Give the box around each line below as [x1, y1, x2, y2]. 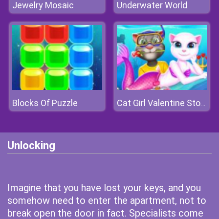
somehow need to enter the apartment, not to [7, 195, 206, 206]
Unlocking [7, 139, 55, 152]
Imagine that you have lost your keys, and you [7, 182, 201, 194]
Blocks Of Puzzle [12, 98, 78, 108]
